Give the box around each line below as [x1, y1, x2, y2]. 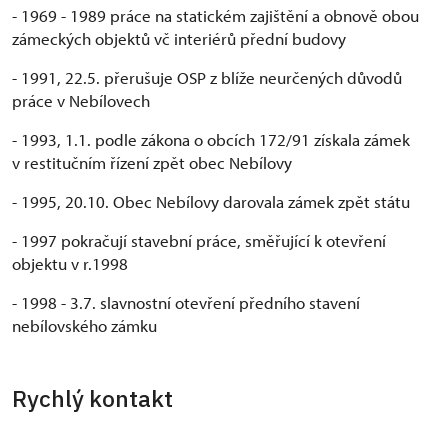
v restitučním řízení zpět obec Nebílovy [12, 151, 292, 173]
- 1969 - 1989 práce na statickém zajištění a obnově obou [12, 4, 419, 26]
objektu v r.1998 [12, 252, 128, 274]
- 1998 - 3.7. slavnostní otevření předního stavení [12, 291, 360, 313]
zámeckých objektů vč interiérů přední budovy [12, 27, 346, 49]
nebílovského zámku [12, 314, 157, 336]
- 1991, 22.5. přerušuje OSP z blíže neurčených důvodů [12, 66, 402, 88]
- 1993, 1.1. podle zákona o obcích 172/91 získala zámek [12, 128, 410, 150]
